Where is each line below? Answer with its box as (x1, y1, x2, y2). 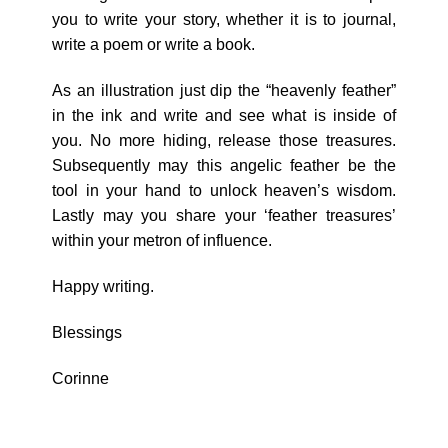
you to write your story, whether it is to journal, (51, 11, 397, 29)
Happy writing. (51, 278, 154, 296)
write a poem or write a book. (51, 36, 255, 54)
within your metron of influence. (51, 232, 272, 250)
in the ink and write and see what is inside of (51, 107, 397, 125)
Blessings (51, 323, 122, 341)
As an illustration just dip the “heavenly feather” (51, 82, 397, 100)
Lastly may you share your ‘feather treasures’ (51, 207, 397, 225)
